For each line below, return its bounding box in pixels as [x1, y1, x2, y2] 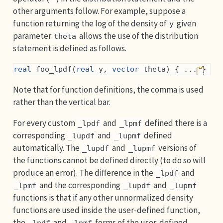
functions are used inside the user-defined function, [12, 204, 200, 216]
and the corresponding [38, 179, 122, 191]
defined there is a [143, 117, 208, 128]
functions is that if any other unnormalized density [12, 192, 193, 203]
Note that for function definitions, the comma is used [12, 84, 204, 95]
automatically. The [12, 142, 81, 153]
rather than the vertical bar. [12, 96, 111, 108]
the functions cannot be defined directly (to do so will [12, 154, 206, 166]
